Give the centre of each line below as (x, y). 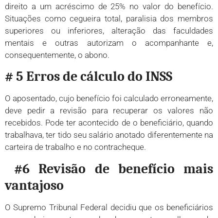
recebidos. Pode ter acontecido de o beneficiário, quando (109, 123)
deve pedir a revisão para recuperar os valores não (109, 111)
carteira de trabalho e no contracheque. (75, 147)
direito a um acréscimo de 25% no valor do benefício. (109, 6)
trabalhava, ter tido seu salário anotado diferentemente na (109, 135)
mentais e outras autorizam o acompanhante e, (109, 43)
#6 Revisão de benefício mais (114, 169)
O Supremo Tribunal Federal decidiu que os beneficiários (109, 207)
